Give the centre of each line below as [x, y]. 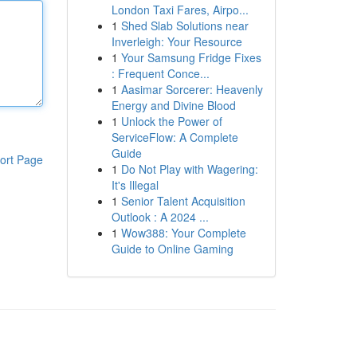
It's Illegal [135, 185]
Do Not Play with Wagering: [189, 169]
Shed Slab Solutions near [184, 25]
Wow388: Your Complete [183, 233]
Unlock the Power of [171, 121]
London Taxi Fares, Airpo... [180, 10]
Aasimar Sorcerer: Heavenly [192, 89]
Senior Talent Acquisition [183, 201]
